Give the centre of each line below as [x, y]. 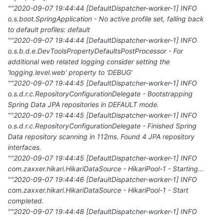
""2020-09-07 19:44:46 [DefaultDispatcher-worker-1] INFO [103, 180]
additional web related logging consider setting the [89, 62]
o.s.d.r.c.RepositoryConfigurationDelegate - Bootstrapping [100, 94]
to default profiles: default [49, 30]
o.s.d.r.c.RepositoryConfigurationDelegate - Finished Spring [102, 126]
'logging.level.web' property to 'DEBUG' [70, 73]
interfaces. [25, 147]
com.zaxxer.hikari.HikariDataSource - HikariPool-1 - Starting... [106, 169]
